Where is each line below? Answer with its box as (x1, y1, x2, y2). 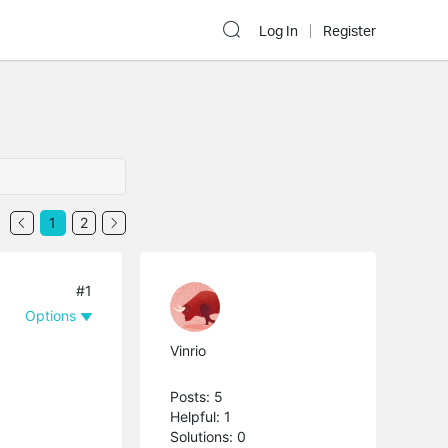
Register (323, 22, 376, 40)
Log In (259, 22, 298, 40)
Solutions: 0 (170, 427, 247, 445)
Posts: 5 (170, 387, 224, 405)
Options (25, 306, 77, 324)
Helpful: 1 (170, 407, 232, 425)
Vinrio (170, 341, 207, 359)
